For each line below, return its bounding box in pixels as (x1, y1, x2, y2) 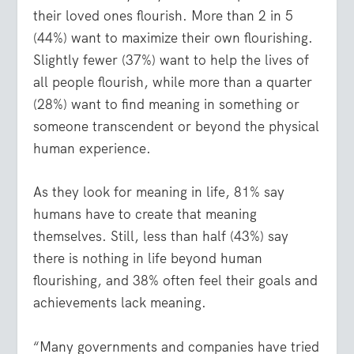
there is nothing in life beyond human (33, 250, 263, 268)
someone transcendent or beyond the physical (33, 118, 320, 136)
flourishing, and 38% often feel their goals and (33, 272, 318, 290)
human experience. (33, 140, 152, 158)
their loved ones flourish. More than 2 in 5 (33, 7, 294, 25)
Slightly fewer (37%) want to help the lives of (33, 51, 310, 70)
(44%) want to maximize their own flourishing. (33, 29, 314, 47)
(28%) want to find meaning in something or (33, 96, 300, 114)
